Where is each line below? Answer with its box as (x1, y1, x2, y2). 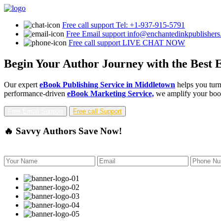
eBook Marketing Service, (67, 89, 154, 98)
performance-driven (4, 89, 67, 98)
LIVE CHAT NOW (120, 38, 185, 47)
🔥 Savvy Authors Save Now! (4, 125, 122, 136)
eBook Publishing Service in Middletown (39, 80, 175, 89)
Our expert (4, 80, 39, 89)
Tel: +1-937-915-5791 (114, 21, 185, 29)
